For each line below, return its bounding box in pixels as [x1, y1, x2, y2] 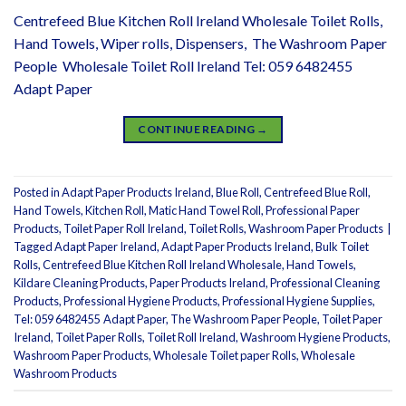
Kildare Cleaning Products [14, 275, 145, 290]
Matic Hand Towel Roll [149, 202, 261, 217]
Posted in [14, 184, 62, 199]
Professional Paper [266, 202, 360, 217]
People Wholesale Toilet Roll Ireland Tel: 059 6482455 [14, 57, 355, 75]
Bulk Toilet [315, 238, 369, 254]
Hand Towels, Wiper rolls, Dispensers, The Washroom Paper [14, 34, 387, 53]
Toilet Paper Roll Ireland [63, 220, 184, 236]
